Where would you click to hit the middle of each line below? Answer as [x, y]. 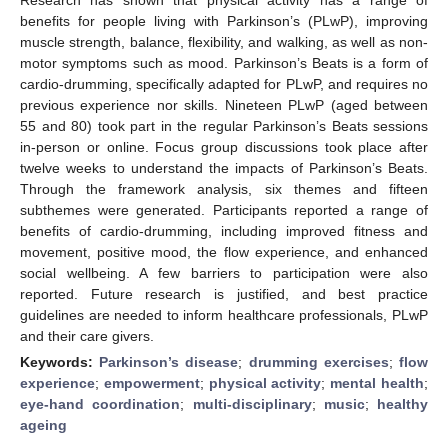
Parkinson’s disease [169, 361]
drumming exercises [318, 361]
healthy [402, 403]
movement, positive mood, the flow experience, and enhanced [224, 251]
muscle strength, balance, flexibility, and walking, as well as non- [224, 41]
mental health [377, 382]
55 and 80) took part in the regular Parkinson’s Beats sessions [224, 125]
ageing [43, 424]
